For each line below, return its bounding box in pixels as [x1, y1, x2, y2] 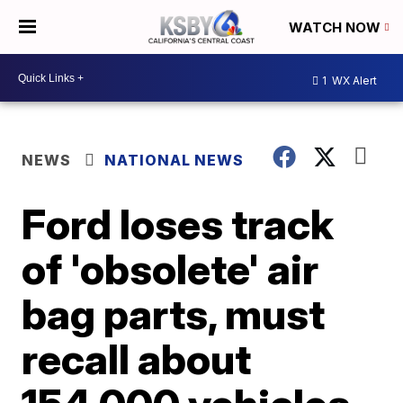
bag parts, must [22, 289, 326, 339]
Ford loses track [22, 199, 335, 249]
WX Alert [329, 73, 377, 87]
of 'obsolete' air [22, 244, 319, 294]
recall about [22, 334, 252, 384]
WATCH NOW [289, 19, 384, 37]
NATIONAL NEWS [104, 151, 245, 169]
